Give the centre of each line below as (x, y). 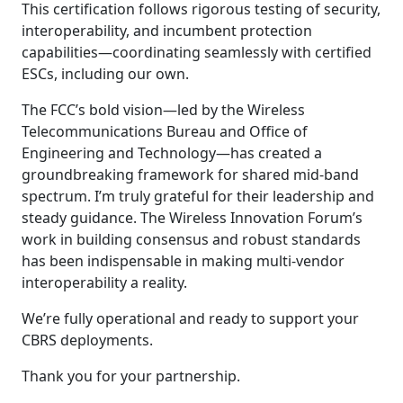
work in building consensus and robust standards (191, 239)
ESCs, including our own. (105, 74)
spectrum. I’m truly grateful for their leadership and (198, 196)
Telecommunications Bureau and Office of (165, 131)
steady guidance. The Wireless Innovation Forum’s (192, 218)
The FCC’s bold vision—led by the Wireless (163, 110)
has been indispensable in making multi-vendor (183, 261)
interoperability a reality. (104, 282)
